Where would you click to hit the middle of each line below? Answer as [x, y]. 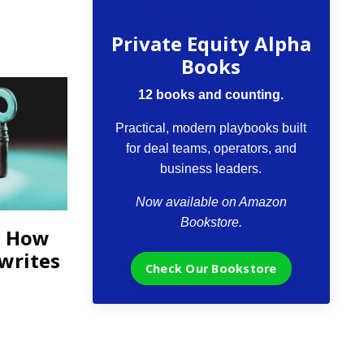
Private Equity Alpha [211, 44]
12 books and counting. [211, 95]
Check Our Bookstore [211, 269]
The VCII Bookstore [211, 16]
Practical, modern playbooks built [211, 128]
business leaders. [211, 169]
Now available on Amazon [211, 202]
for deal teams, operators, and [211, 149]
